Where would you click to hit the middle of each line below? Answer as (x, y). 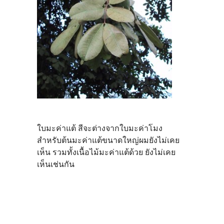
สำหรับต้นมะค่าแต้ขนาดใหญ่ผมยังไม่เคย (108, 140)
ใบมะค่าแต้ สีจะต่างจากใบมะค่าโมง (100, 128)
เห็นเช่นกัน (56, 164)
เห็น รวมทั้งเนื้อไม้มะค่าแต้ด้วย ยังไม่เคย (106, 152)
